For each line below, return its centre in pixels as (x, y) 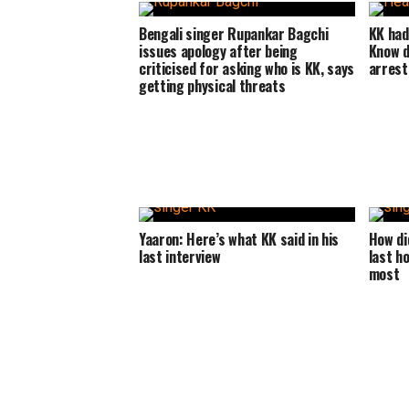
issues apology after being (218, 51)
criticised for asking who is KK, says (247, 68)
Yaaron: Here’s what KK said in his (239, 239)
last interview (180, 257)
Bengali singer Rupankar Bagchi (234, 34)
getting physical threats (212, 86)
